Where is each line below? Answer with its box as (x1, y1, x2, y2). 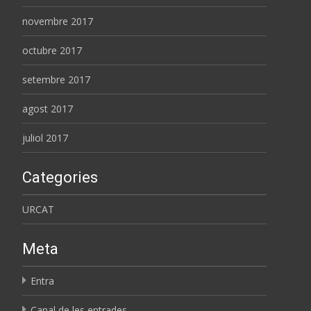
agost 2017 (22, 101, 73, 115)
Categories (22, 168, 98, 186)
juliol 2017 (22, 131, 68, 144)
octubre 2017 (22, 43, 82, 57)
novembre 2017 (22, 14, 93, 28)
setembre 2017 (22, 72, 90, 86)
